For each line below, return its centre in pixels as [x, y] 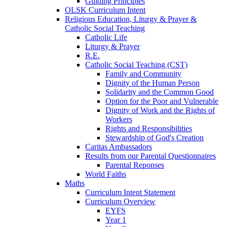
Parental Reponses [135, 165]
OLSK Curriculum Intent [105, 10]
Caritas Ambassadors [119, 147]
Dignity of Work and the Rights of [160, 110]
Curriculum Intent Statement [130, 193]
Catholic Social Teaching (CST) [136, 65]
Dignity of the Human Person [153, 83]
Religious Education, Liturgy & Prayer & [131, 19]
